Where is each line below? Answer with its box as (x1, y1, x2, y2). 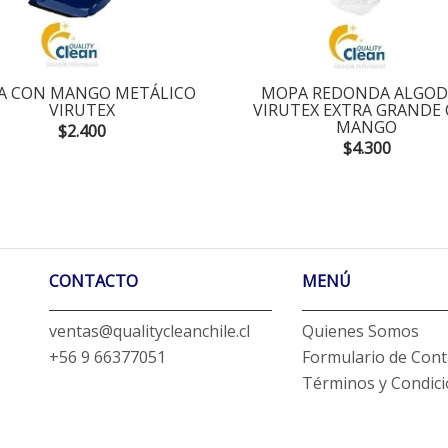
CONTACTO (49, 270, 138, 293)
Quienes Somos (302, 320, 420, 343)
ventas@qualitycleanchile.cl (49, 320, 250, 343)
